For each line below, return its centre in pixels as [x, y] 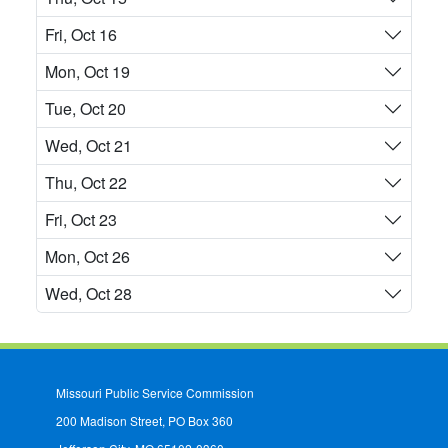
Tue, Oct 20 [85, 109]
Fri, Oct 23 [81, 220]
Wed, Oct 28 [88, 294]
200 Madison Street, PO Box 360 [144, 421]
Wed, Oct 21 [88, 146]
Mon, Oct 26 [87, 257]
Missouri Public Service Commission [155, 393]
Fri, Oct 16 [81, 35]
